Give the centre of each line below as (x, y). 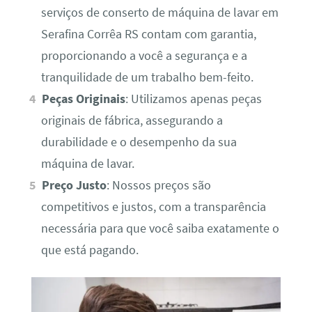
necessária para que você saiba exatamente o (160, 229)
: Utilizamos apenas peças (194, 99)
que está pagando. (89, 250)
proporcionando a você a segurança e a (144, 56)
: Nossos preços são (159, 186)
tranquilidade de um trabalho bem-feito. (147, 78)
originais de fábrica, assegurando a (132, 121)
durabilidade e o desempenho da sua (139, 142)
